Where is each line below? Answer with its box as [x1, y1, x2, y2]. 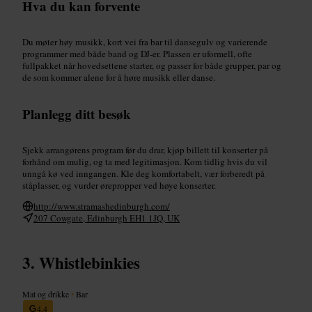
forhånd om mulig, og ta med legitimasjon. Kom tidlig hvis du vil [22, 155, 267, 168]
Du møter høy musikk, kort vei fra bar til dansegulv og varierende [22, 35, 267, 48]
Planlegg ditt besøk [22, 104, 131, 123]
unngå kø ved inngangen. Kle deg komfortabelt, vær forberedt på [22, 166, 265, 180]
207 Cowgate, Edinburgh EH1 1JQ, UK [33, 211, 180, 224]
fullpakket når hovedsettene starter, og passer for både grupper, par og [22, 58, 281, 72]
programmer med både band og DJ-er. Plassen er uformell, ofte [22, 47, 252, 60]
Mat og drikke [22, 288, 71, 299]
